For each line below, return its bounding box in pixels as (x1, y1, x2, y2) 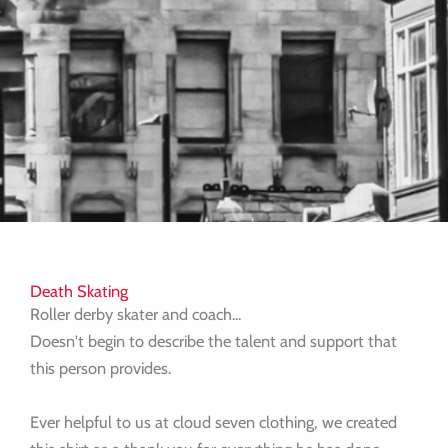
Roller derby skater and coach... (30, 304, 241, 325)
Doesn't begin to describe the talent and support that (30, 331, 397, 352)
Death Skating (30, 281, 128, 302)
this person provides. (30, 358, 171, 379)
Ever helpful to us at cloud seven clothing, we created (30, 412, 397, 433)
